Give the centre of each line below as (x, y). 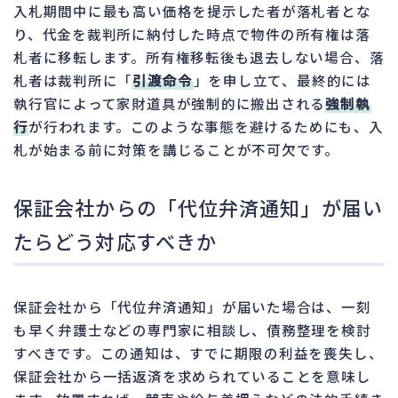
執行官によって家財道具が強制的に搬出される (170, 103)
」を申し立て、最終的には (282, 80)
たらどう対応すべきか (115, 240)
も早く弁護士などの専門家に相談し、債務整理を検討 (192, 329)
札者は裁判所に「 (73, 80)
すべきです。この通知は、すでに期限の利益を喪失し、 (199, 352)
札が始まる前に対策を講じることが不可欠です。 (177, 149)
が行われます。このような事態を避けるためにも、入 (206, 126)
